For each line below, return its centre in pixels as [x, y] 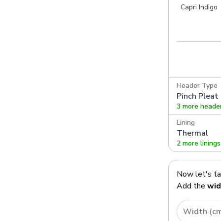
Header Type [197, 85]
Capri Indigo [199, 7]
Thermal [192, 133]
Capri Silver [128, 7]
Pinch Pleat [198, 96]
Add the [192, 186]
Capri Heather [61, 7]
